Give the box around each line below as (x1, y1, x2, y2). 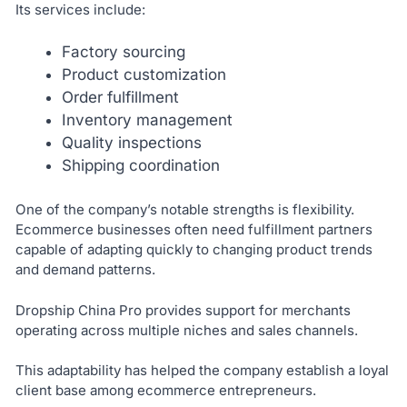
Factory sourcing (61, 42, 185, 61)
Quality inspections (61, 133, 202, 152)
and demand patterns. (15, 261, 155, 279)
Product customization (61, 65, 226, 84)
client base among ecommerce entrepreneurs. (15, 382, 316, 400)
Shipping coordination (61, 155, 220, 174)
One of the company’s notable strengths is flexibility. (15, 201, 354, 219)
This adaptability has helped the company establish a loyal (15, 362, 389, 380)
